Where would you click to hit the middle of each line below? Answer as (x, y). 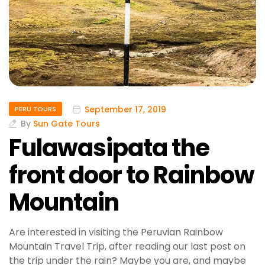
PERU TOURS (35, 109)
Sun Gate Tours (67, 124)
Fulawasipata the (109, 148)
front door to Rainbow (132, 175)
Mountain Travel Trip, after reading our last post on (127, 247)
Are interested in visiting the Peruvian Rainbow (116, 232)
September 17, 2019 (125, 109)
